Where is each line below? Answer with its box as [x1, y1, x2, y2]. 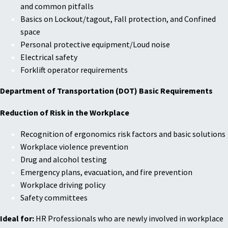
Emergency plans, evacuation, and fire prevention [20, 167, 192, 178]
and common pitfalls [20, 1, 94, 12]
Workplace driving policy [20, 180, 105, 190]
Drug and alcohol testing [20, 154, 107, 165]
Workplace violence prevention [20, 141, 128, 152]
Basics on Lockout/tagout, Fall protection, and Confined [20, 14, 216, 24]
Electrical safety [20, 52, 77, 63]
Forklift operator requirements [20, 65, 128, 75]
